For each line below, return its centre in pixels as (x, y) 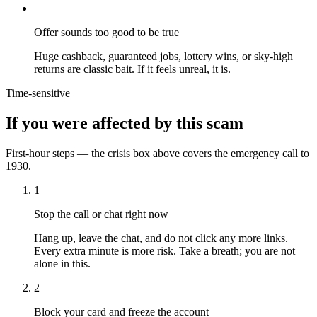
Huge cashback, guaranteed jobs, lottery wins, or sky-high (163, 57)
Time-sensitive (38, 93)
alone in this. (62, 263)
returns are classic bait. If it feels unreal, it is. (132, 69)
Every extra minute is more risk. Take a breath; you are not (165, 250)
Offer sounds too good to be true (106, 33)
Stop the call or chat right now (101, 214)
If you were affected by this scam (125, 123)
